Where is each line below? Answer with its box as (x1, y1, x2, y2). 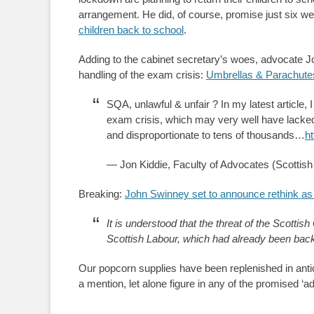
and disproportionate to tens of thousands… (107, 129, 305, 141)
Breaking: (78, 188, 125, 200)
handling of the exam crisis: (78, 69, 206, 81)
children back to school (78, 24, 184, 36)
